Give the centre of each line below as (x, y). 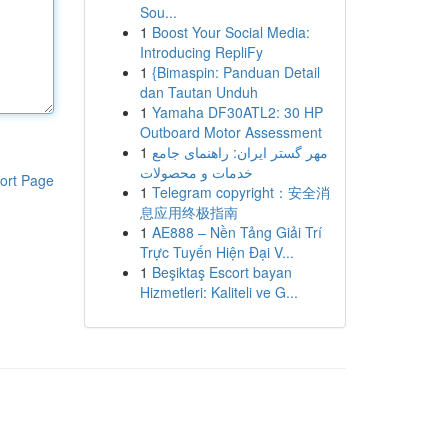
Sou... (158, 12)
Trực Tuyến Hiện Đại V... (216, 252)
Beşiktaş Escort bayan (221, 272)
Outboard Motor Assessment (230, 132)
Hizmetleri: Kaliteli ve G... (218, 292)
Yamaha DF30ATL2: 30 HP (237, 112)
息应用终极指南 (188, 212)
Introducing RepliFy (201, 52)
